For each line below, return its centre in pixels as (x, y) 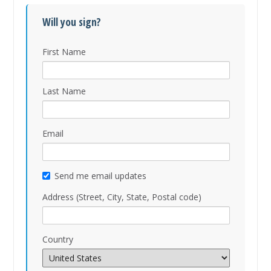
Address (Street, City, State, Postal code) (122, 197)
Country (58, 240)
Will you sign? (72, 22)
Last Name (64, 91)
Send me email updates (101, 176)
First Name (64, 52)
